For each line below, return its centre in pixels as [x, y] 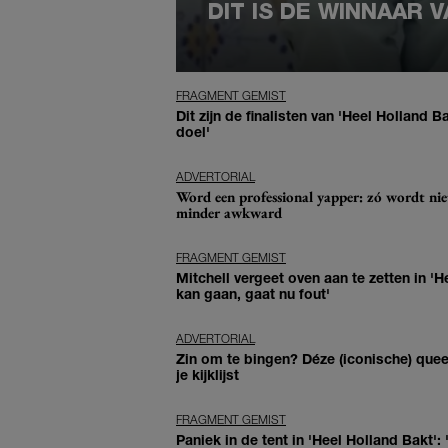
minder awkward [229, 213]
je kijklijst [207, 375]
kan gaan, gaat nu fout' [253, 294]
